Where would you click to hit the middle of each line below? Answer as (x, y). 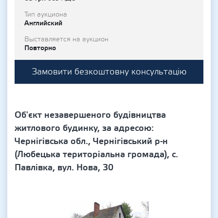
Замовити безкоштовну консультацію (109, 72)
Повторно (40, 48)
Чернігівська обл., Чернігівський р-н (91, 141)
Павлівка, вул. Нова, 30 (64, 168)
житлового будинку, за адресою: (84, 128)
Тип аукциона (46, 15)
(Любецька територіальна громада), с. (96, 154)
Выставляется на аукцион (66, 39)
